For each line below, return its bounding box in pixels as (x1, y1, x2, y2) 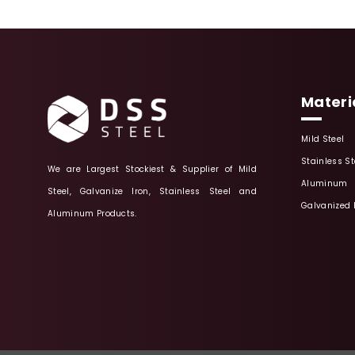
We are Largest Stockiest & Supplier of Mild (48, 163, 257, 175)
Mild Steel (301, 133, 345, 145)
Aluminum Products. (48, 208, 137, 219)
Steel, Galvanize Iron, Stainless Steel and (48, 185, 257, 197)
